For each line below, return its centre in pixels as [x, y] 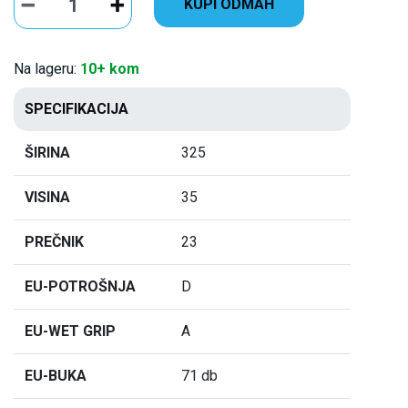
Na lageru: [47, 68]
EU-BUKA [56, 375]
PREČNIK [54, 241]
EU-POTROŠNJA [80, 286]
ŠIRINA [47, 152]
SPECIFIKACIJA [76, 108]
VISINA [47, 197]
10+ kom [110, 68]
